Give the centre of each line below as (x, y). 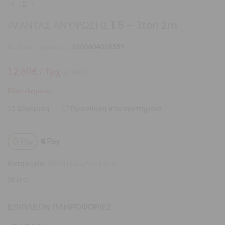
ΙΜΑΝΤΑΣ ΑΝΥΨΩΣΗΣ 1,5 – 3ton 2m (92, 25)
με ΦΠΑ (75, 72)
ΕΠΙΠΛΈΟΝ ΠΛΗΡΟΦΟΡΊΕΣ (60, 207)
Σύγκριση (33, 108)
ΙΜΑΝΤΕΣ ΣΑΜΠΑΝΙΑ (82, 163)
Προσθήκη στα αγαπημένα (117, 108)
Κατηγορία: (27, 163)
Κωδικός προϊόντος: (40, 46)
